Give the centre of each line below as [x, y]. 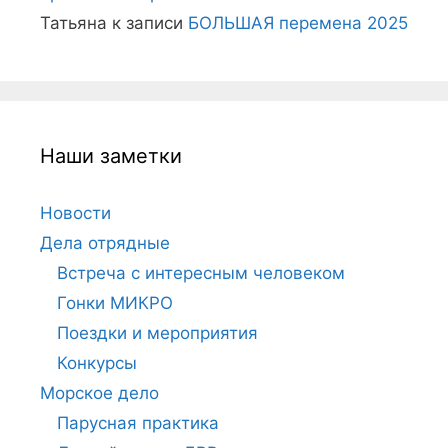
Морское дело [99, 392]
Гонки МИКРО [115, 302]
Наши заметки [111, 155]
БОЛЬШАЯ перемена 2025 [298, 22]
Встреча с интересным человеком [201, 272]
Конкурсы [97, 362]
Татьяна [73, 22]
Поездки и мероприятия [157, 332]
